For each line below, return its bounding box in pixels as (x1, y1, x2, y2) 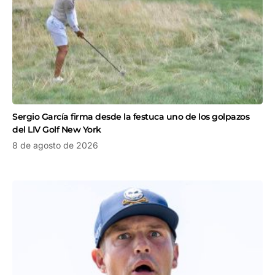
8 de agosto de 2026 (12, 139, 98, 150)
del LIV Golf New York (12, 123, 101, 135)
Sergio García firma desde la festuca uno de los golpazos (12, 110, 249, 122)
